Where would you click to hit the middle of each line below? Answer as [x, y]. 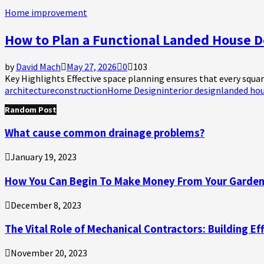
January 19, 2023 [44, 157]
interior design [191, 90]
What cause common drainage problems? [105, 133]
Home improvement [46, 12]
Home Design [134, 90]
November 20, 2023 [49, 253]
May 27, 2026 [92, 66]
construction [81, 90]
